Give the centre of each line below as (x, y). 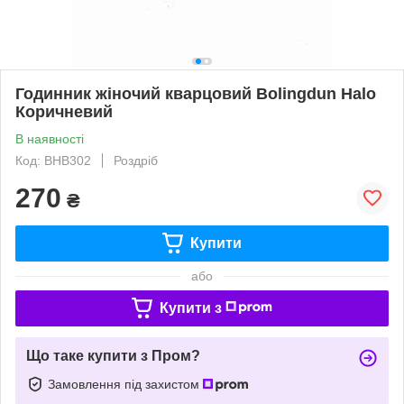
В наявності (50, 138)
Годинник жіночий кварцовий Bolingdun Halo (196, 93)
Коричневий (64, 111)
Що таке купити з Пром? (113, 355)
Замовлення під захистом (125, 384)
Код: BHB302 (53, 160)
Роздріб (136, 160)
